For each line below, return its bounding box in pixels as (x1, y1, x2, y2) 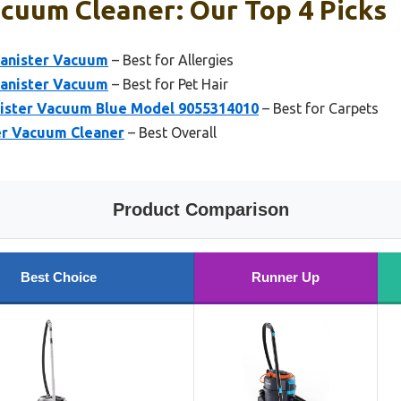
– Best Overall (124, 124, 217, 141)
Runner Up (252, 269, 320, 286)
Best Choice (20, 269, 97, 286)
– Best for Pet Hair (108, 76, 228, 93)
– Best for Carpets (259, 100, 379, 117)
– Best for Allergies (108, 52, 234, 69)
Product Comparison (112, 200, 289, 220)
